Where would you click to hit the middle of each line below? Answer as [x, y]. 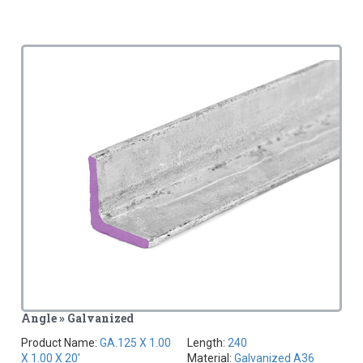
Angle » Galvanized [78, 318]
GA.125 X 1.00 [136, 343]
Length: [207, 343]
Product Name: [61, 343]
